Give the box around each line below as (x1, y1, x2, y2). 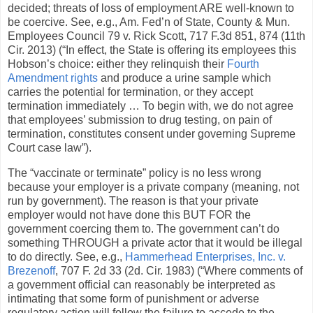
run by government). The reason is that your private (8, 194, 259, 207)
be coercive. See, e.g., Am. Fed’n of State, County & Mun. (8, 15, 290, 28)
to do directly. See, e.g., (8, 250, 125, 263)
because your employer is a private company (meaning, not (8, 180, 299, 193)
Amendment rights (8, 71, 98, 84)
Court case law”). (8, 141, 92, 154)
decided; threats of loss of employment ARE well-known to (8, 1, 294, 14)
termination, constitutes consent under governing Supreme (8, 127, 296, 140)
